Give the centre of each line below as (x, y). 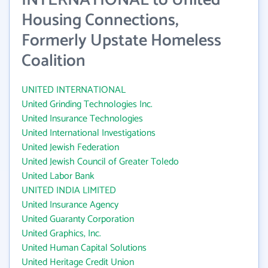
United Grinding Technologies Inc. (87, 104)
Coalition (54, 61)
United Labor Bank (58, 176)
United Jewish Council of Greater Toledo (100, 162)
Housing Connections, (100, 20)
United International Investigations (89, 133)
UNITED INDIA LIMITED (69, 191)
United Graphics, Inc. (61, 234)
